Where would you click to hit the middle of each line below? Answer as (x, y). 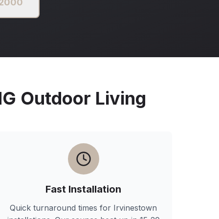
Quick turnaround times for (62, 208)
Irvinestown (135, 208)
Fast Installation (84, 189)
